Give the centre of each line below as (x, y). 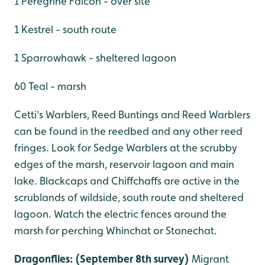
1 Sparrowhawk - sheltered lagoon (95, 58)
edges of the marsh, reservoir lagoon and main (124, 164)
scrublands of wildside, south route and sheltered (129, 198)
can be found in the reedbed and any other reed (128, 131)
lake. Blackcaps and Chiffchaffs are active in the (127, 181)
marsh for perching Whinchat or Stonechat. (116, 231)
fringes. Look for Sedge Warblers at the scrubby (126, 148)
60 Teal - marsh (50, 86)
